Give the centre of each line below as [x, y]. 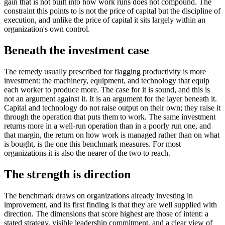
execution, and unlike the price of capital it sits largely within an [105, 20]
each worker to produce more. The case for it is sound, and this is [107, 89]
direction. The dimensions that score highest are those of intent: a [106, 213]
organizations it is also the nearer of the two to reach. [87, 153]
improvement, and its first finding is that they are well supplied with [110, 204]
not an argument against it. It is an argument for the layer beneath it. [110, 98]
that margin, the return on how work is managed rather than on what [112, 135]
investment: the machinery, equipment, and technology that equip [107, 80]
